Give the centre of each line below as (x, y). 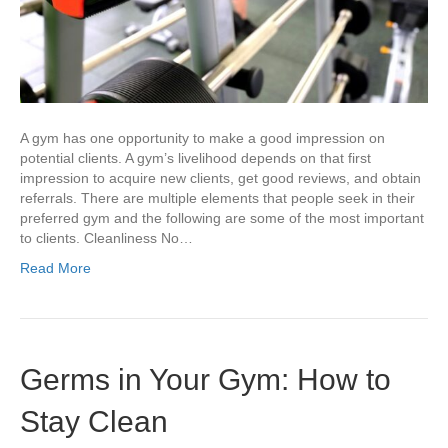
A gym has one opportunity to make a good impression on (202, 137)
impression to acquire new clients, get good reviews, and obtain (220, 177)
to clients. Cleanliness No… (106, 237)
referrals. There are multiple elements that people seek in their (217, 197)
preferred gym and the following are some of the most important (222, 217)
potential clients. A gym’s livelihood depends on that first (195, 157)
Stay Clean (94, 421)
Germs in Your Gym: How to (205, 379)
